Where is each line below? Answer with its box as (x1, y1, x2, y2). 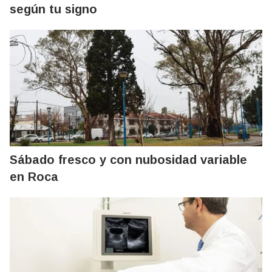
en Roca (10, 170, 58, 184)
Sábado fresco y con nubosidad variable (10, 153, 247, 167)
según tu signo (10, 2, 97, 16)
